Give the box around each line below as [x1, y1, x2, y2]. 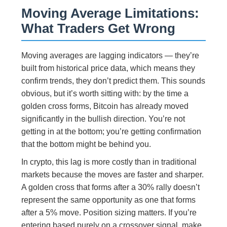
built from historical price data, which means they [21, 64, 196, 73]
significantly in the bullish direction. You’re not [21, 115, 185, 124]
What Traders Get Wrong [21, 21, 176, 36]
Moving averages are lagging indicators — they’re [21, 51, 200, 60]
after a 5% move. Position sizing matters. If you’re [21, 208, 197, 217]
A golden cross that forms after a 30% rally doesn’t [21, 183, 200, 192]
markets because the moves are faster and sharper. [21, 170, 204, 179]
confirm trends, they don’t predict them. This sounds [21, 77, 206, 86]
